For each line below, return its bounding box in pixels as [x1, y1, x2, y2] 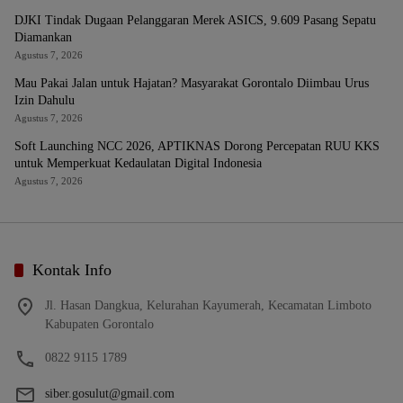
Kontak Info [32, 261, 112, 279]
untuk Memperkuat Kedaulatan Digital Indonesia [14, 157, 262, 170]
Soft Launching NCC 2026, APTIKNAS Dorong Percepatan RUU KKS [14, 139, 380, 153]
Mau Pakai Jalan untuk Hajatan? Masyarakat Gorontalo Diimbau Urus [14, 76, 369, 90]
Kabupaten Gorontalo [45, 318, 154, 331]
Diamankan [14, 31, 72, 44]
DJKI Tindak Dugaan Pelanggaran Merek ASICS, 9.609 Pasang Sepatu [14, 13, 376, 27]
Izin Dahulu [14, 94, 75, 107]
